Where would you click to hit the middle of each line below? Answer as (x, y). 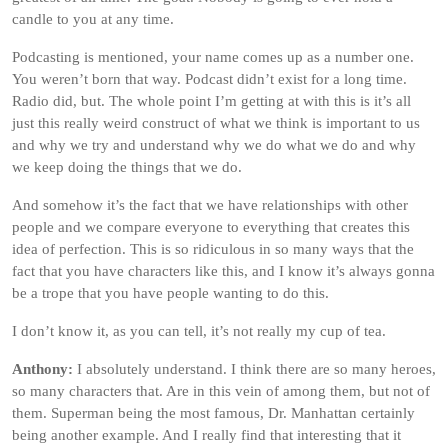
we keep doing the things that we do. (127, 167)
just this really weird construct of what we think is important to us (216, 123)
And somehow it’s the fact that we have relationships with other (210, 205)
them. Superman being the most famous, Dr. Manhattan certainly (213, 413)
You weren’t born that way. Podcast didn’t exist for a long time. (209, 79)
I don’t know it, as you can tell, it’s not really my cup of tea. (199, 331)
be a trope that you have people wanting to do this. (170, 293)
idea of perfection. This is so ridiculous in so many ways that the (213, 249)
